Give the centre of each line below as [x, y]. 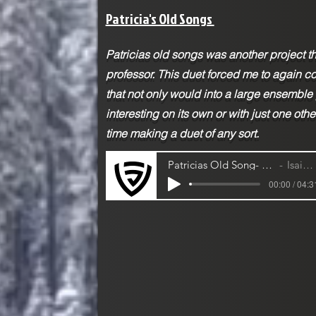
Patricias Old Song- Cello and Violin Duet [267, 165]
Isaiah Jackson [295, 165]
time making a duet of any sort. [182, 133]
